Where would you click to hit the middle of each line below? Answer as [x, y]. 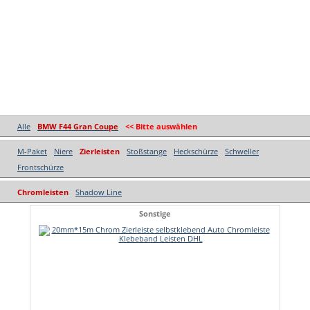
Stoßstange [147, 151]
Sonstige [155, 213]
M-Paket [32, 151]
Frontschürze [40, 167]
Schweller [242, 151]
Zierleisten [100, 151]
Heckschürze [196, 151]
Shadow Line [99, 192]
